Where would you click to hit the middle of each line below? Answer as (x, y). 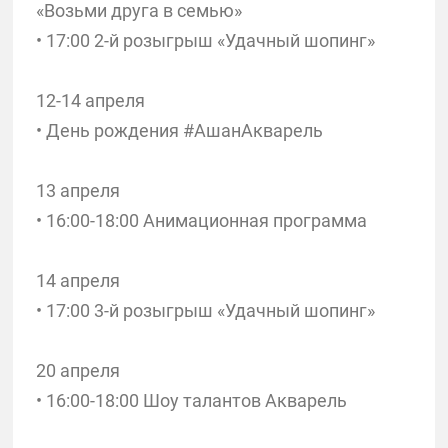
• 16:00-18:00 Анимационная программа (201, 220)
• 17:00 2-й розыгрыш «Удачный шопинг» (205, 40)
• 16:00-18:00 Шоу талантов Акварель (191, 400)
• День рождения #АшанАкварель (179, 130)
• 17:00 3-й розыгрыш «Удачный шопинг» (205, 310)
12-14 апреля (90, 100)
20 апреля (77, 370)
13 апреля (77, 190)
